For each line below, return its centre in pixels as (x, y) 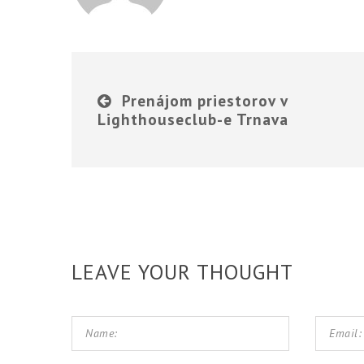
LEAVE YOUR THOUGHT (183, 272)
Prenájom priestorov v (205, 100)
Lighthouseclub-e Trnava (193, 119)
